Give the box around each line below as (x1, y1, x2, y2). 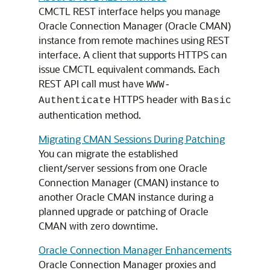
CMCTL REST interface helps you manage (39, 5, 221, 17)
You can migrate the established (39, 147, 178, 160)
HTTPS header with (111, 93, 201, 105)
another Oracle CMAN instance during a (39, 190, 214, 203)
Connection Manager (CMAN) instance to (39, 176, 219, 189)
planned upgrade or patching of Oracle (39, 205, 209, 218)
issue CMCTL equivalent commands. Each (39, 63, 220, 75)
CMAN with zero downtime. (39, 219, 158, 232)
